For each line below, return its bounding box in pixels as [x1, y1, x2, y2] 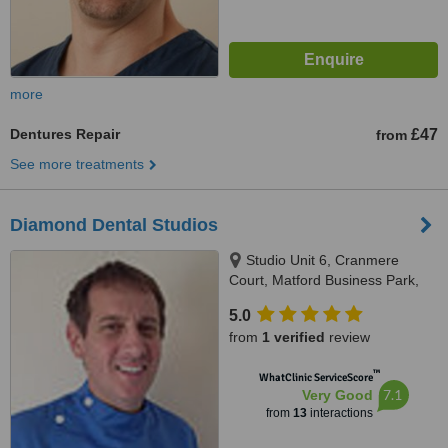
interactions [306, 406, 373, 420]
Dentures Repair [10, 126, 120, 142]
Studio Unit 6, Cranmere [246, 252, 399, 268]
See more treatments [10, 156, 144, 172]
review [325, 329, 370, 345]
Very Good [301, 387, 373, 403]
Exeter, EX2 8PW [229, 292, 337, 308]
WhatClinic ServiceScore [258, 371, 373, 384]
